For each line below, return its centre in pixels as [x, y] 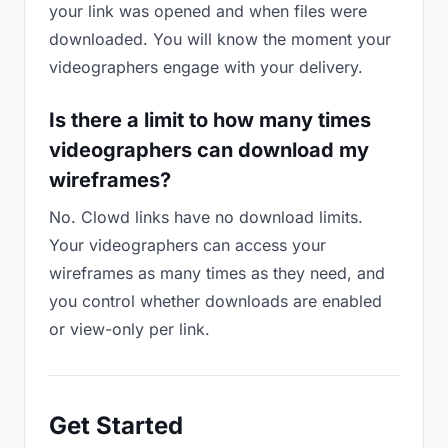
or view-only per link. [129, 329]
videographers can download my [209, 150]
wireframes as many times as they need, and [217, 273]
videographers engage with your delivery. [206, 67]
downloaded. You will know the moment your [220, 39]
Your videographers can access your [187, 245]
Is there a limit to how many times [210, 120]
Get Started [116, 425]
